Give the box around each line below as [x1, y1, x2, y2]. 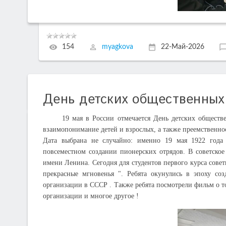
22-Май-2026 [161, 43, 205, 51]
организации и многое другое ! [43, 192, 139, 200]
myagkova [102, 43, 134, 51]
